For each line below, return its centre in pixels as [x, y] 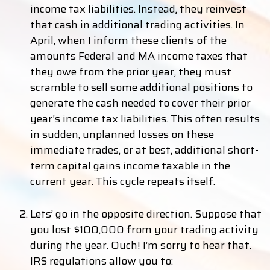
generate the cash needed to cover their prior [140, 103]
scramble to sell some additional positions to [141, 87]
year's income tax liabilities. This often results [145, 119]
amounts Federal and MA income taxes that [139, 56]
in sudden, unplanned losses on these [122, 134]
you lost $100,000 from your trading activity [144, 230]
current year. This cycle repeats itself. [123, 181]
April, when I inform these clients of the [128, 40]
